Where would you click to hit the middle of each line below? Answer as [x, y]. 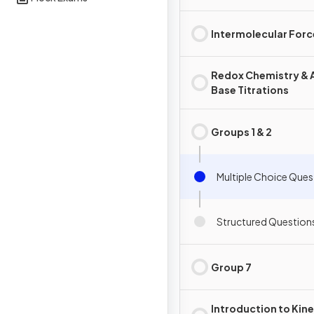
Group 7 [231, 267]
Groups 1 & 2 [241, 131]
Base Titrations [250, 90]
